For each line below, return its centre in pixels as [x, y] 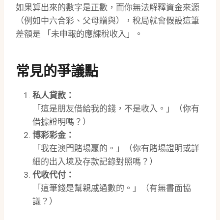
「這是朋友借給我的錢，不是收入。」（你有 [116, 109]
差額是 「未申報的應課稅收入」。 [79, 34]
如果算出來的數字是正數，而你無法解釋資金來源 [108, 8]
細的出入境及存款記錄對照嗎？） [95, 162]
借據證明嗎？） [62, 122]
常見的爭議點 [57, 72]
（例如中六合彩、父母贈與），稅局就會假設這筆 [108, 21]
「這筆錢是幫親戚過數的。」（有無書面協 [112, 188]
